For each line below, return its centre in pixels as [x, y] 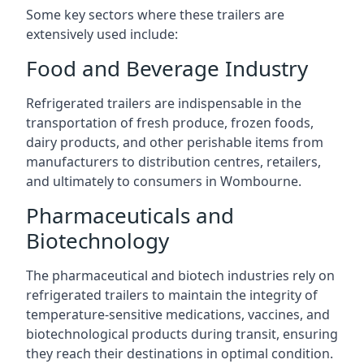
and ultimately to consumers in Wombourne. [164, 181]
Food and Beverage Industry [167, 68]
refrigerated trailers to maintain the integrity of [172, 295]
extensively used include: [102, 34]
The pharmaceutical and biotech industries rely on [180, 275]
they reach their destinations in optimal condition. [180, 353]
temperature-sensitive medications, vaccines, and [178, 314]
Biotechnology [97, 240]
